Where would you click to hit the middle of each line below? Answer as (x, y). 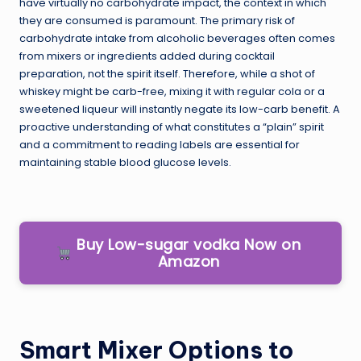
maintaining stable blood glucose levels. (125, 162)
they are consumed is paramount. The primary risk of (157, 20)
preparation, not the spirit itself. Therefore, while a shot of (167, 73)
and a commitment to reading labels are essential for (160, 144)
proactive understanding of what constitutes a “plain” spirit (172, 127)
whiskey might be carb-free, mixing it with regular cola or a (172, 91)
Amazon (189, 261)
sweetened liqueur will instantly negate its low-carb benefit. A (180, 109)
